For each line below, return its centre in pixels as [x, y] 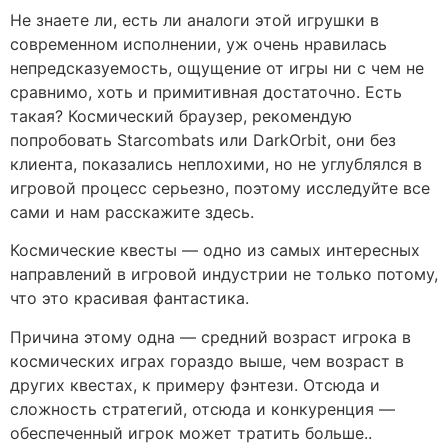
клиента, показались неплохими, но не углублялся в [216, 163]
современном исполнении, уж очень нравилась [198, 43]
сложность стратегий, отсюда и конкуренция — [202, 408]
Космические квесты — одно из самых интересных [215, 250]
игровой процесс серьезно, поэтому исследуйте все [220, 187]
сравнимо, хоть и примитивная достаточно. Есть [206, 91]
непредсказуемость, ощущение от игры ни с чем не [217, 67]
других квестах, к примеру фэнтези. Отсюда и [195, 384]
